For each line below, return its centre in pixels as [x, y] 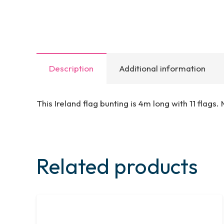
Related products [117, 166]
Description [71, 68]
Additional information [162, 68]
